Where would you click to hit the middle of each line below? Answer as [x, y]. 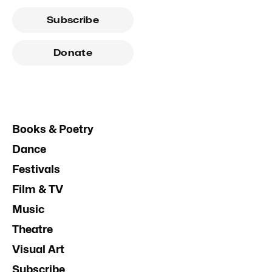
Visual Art [38, 249]
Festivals [36, 169]
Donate [73, 53]
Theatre [32, 229]
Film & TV [38, 189]
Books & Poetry [53, 129]
